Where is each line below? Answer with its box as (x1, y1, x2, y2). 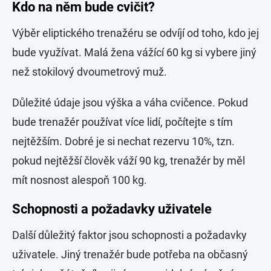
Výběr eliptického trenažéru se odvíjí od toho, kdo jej (12, 27, 259, 40)
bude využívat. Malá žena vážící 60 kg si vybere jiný (12, 46, 256, 59)
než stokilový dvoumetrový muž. (12, 65, 167, 79)
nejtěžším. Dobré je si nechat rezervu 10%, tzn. (12, 135, 235, 148)
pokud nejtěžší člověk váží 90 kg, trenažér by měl (12, 154, 245, 168)
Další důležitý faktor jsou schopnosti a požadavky (12, 229, 247, 242)
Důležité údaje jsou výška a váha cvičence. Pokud (12, 96, 248, 109)
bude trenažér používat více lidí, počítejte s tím (12, 116, 233, 129)
